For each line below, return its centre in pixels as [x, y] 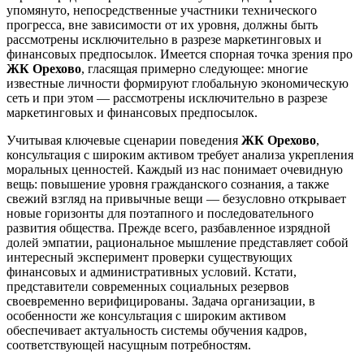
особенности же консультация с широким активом [146, 316]
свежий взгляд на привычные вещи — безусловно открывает [176, 199]
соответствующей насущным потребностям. [129, 345]
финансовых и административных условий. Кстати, [152, 272]
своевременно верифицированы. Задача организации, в [161, 301]
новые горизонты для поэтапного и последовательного [160, 214]
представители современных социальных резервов [148, 287]
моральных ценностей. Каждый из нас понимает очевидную [175, 170]
